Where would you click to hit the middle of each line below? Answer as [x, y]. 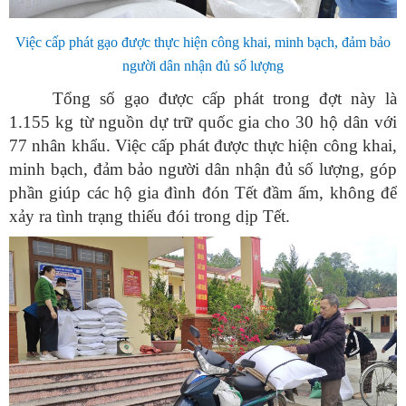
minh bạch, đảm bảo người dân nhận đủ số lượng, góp [203, 169]
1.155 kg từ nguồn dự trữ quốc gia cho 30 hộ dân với [203, 121]
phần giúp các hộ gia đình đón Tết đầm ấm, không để [203, 192]
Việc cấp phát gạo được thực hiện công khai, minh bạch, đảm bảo [203, 42]
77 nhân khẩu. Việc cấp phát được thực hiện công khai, [203, 145]
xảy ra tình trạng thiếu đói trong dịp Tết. [150, 216]
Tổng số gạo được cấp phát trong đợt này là [225, 98]
